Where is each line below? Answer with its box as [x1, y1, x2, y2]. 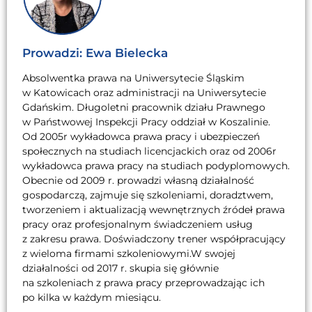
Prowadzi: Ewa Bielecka [22, 45, 168, 60]
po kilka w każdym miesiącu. [22, 290, 161, 304]
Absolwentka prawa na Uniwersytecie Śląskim [22, 71, 244, 84]
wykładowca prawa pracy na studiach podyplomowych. [22, 159, 290, 172]
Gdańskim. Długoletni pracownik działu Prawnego [22, 100, 265, 114]
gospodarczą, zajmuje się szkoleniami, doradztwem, [22, 188, 273, 201]
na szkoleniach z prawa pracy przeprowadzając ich [22, 276, 265, 289]
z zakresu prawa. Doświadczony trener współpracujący [22, 232, 286, 245]
